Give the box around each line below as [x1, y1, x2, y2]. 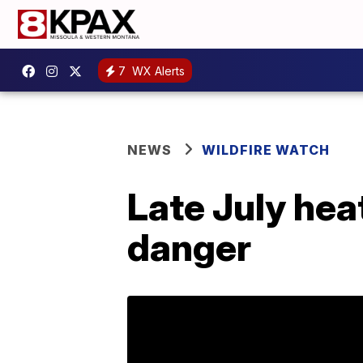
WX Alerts [129, 63, 185, 78]
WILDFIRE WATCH [202, 142, 330, 158]
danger [127, 224, 251, 270]
